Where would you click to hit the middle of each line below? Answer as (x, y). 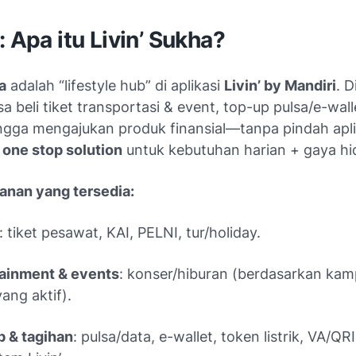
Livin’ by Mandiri (280, 85)
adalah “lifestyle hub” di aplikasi (115, 85)
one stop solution (62, 149)
